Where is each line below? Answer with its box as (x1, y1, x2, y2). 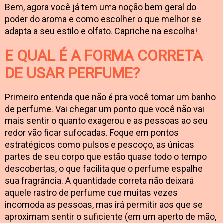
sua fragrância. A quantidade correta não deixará (5, 175, 194, 186)
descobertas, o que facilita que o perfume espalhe (5, 163, 203, 174)
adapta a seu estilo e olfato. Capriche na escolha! (5, 25, 197, 36)
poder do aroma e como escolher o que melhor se (5, 13, 201, 24)
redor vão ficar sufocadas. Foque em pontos (5, 127, 179, 138)
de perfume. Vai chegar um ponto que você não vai (5, 103, 204, 114)
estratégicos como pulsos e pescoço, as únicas (5, 139, 194, 150)
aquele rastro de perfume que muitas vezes (5, 187, 178, 198)
